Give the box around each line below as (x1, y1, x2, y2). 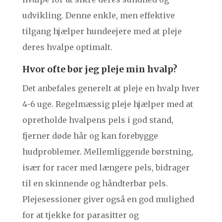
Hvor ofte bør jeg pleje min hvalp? (22, 63, 177, 75)
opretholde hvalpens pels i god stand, (22, 115, 173, 125)
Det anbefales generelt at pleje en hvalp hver (22, 83, 200, 94)
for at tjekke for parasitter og (22, 210, 139, 221)
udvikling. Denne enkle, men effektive (22, 10, 175, 21)
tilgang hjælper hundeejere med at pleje (22, 26, 182, 37)
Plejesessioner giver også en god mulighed (22, 194, 194, 205)
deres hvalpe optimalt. (22, 42, 112, 53)
